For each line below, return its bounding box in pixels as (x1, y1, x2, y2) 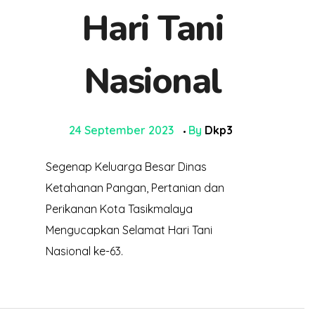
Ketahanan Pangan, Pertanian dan (45, 181, 224, 195)
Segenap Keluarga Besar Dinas (45, 160, 207, 174)
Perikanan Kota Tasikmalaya (45, 202, 193, 217)
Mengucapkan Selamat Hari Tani (45, 223, 212, 238)
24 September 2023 (68, 123, 174, 138)
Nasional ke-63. (45, 244, 123, 259)
